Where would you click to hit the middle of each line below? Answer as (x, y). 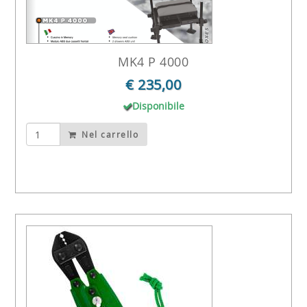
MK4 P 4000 (153, 61)
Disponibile (158, 106)
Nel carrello (109, 135)
